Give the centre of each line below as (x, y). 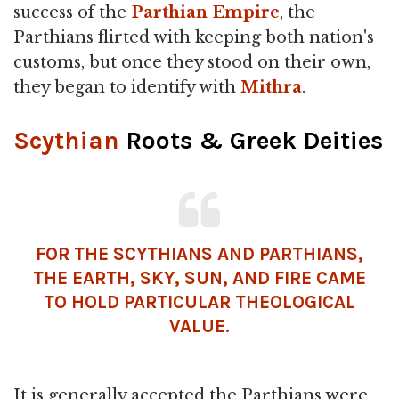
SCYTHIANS (163, 254)
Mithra (271, 87)
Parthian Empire (205, 12)
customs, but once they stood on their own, (192, 62)
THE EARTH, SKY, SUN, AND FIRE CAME (199, 278)
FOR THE (74, 254)
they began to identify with (127, 87)
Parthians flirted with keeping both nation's (194, 37)
